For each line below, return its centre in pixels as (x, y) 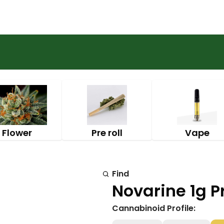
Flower (17, 132)
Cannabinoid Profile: (154, 208)
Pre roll (107, 132)
